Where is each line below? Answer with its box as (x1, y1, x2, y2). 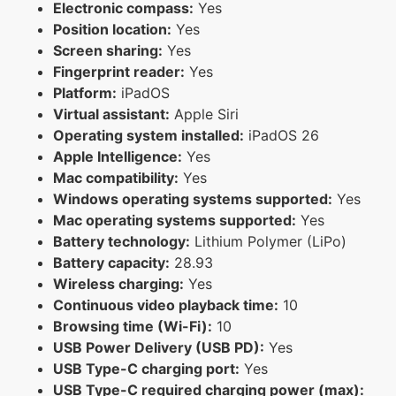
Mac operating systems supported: (53, 210, 296, 229)
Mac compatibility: (53, 168, 179, 187)
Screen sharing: (53, 41, 163, 59)
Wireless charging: (53, 274, 184, 293)
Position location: (53, 19, 171, 38)
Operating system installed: (53, 126, 244, 144)
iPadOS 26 (244, 126, 319, 144)
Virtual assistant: (53, 104, 170, 123)
